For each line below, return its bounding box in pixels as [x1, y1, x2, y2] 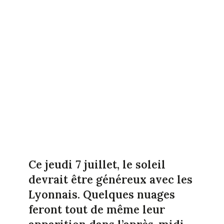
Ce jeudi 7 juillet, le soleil [28, 157, 165, 171]
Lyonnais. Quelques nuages [28, 187, 175, 201]
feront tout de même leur [28, 202, 165, 216]
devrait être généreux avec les [28, 172, 192, 186]
